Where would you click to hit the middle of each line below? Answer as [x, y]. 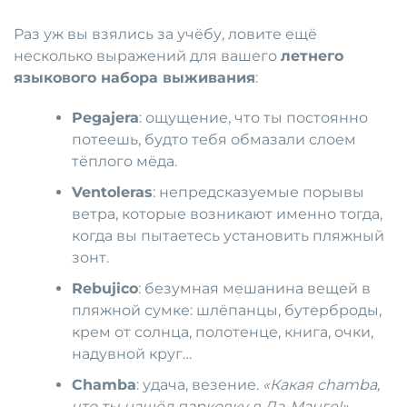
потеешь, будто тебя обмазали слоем [214, 140]
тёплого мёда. [125, 162]
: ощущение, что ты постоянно [254, 118]
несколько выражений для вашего [147, 56]
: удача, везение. [200, 385]
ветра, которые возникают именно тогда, [228, 214]
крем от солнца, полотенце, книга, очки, [223, 333]
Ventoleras [113, 193]
